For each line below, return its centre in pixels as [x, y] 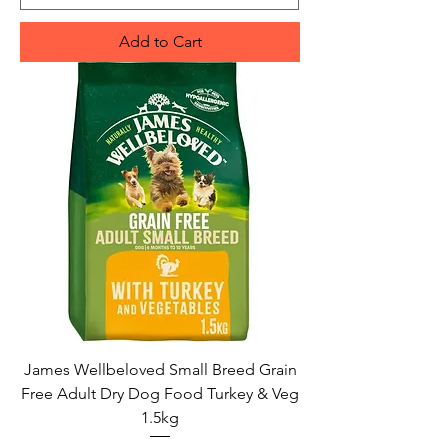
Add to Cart [160, 42]
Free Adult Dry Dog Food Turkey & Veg [160, 394]
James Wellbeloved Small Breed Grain [160, 370]
